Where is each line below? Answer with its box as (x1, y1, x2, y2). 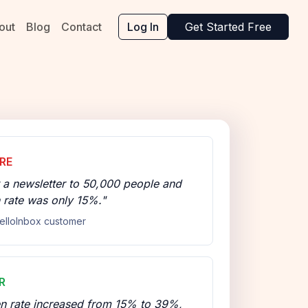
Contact (61, 19, 102, 34)
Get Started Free (185, 19, 272, 34)
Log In (127, 19, 159, 34)
